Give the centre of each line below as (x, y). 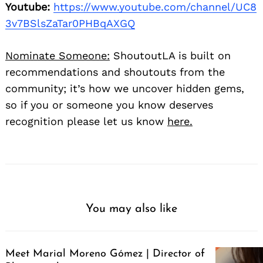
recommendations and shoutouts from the (115, 72)
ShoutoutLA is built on (170, 56)
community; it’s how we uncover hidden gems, (125, 89)
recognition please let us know (86, 122)
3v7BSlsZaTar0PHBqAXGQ (70, 23)
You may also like (131, 209)
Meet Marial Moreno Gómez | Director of (105, 254)
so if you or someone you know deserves (109, 105)
